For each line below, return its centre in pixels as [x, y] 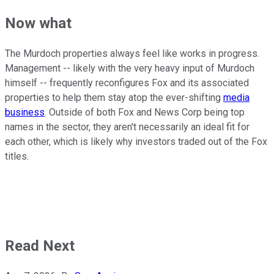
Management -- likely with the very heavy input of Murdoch [130, 68]
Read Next [40, 246]
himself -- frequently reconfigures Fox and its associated [127, 83]
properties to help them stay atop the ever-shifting [114, 98]
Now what [38, 24]
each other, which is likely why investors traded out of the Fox [136, 142]
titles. [17, 157]
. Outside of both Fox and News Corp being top [145, 113]
